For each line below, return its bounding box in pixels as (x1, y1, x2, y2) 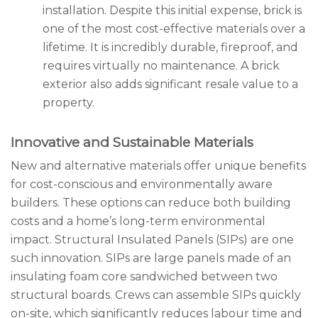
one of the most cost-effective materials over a (43, 22, 305, 35)
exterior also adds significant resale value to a (43, 77, 298, 91)
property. (43, 96, 94, 109)
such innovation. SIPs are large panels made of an (11, 251, 291, 265)
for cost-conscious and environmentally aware (11, 177, 273, 191)
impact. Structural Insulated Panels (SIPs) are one (11, 233, 294, 246)
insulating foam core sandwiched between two (11, 270, 278, 283)
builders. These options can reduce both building (11, 196, 291, 209)
